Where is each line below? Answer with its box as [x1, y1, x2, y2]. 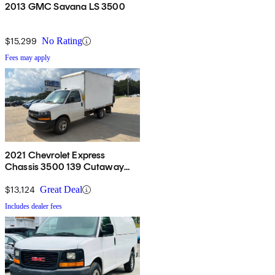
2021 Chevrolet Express [5, 149, 106, 161]
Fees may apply [5, 53, 50, 63]
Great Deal [40, 184, 82, 195]
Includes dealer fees [5, 202, 62, 211]
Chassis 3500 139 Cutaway [5, 161, 124, 173]
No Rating [42, 36, 82, 47]
